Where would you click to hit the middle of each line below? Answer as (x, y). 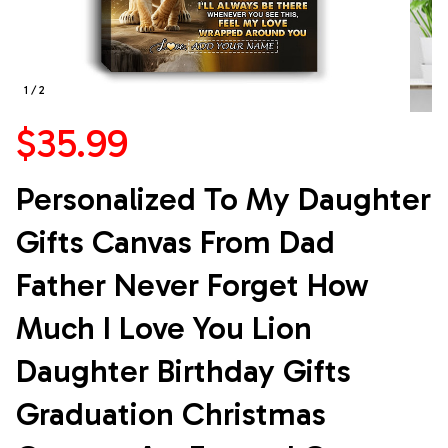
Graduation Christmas (171, 414)
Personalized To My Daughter (223, 199)
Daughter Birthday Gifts (183, 371)
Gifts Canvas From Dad (175, 242)
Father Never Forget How (192, 285)
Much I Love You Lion (164, 328)
